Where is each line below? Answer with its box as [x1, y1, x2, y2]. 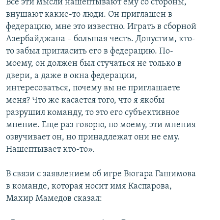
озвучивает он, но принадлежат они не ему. [6, 133, 180, 142]
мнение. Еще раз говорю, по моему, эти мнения [6, 120, 196, 130]
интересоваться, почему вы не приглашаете [6, 83, 180, 93]
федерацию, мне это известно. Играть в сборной [6, 22, 196, 32]
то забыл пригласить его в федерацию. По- [6, 47, 173, 56]
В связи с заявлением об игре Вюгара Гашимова [6, 169, 196, 179]
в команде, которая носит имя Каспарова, [6, 182, 172, 192]
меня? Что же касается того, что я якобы [6, 96, 165, 106]
